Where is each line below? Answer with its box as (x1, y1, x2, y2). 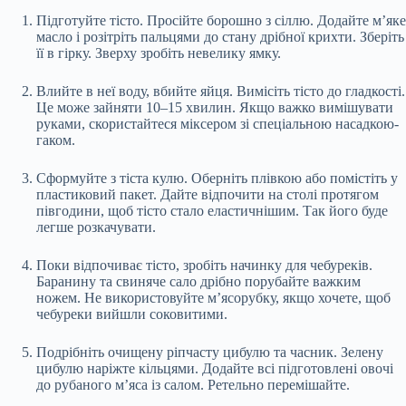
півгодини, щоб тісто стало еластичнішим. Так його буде (36, 202, 388, 218)
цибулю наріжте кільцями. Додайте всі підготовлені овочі (36, 360, 393, 376)
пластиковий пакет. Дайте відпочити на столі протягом (36, 186, 379, 202)
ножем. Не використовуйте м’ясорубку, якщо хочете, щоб (36, 289, 391, 305)
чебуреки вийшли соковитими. (36, 305, 227, 322)
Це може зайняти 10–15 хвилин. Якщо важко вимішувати (36, 99, 393, 115)
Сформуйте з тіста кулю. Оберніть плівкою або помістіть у (36, 169, 398, 186)
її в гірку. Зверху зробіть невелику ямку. (36, 44, 281, 61)
